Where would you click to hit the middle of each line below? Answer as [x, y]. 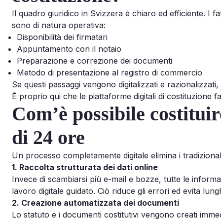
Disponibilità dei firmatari [62, 37]
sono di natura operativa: [59, 25]
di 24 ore [48, 137]
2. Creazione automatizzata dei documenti [95, 203]
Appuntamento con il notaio [69, 49]
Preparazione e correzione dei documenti [94, 60]
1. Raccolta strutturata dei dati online [85, 167]
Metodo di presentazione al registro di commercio [110, 72]
